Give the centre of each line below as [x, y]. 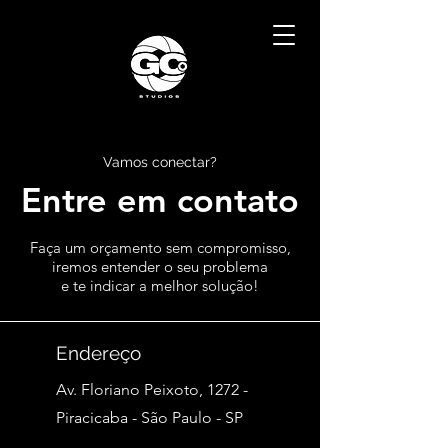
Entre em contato [160, 200]
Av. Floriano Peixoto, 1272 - [152, 389]
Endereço [98, 353]
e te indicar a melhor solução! [160, 285]
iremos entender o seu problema [160, 266]
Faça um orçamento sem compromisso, [160, 247]
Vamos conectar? [160, 162]
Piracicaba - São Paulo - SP [151, 417]
